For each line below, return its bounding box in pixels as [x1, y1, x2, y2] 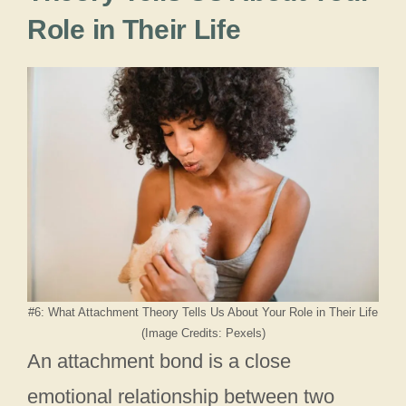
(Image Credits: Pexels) [140, 326, 266, 341]
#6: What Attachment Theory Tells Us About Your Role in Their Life [28, 305, 378, 320]
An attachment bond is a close [27, 350, 291, 373]
